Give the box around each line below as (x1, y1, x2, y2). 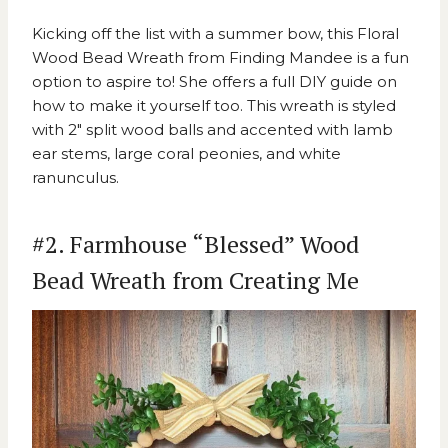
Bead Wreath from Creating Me (32, 264, 359, 297)
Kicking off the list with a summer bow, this (32, 24, 357, 44)
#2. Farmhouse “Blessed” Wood (32, 228, 359, 261)
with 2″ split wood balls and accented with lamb (32, 120, 393, 140)
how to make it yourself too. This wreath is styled (32, 96, 396, 116)
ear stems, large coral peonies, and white (32, 144, 341, 164)
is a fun (353, 48, 409, 68)
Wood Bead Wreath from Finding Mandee (32, 48, 353, 68)
